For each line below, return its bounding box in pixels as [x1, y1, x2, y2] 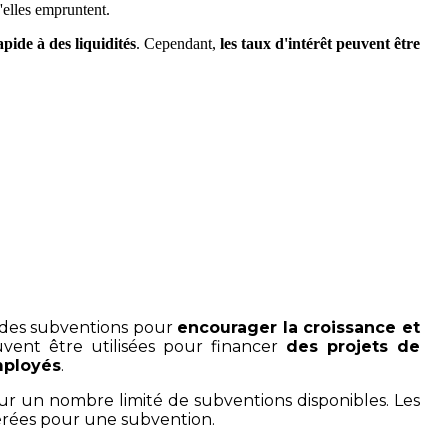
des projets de [286, 337, 421, 357]
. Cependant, [136, 35, 220, 53]
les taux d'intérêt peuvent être [220, 35, 420, 53]
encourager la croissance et [177, 318, 421, 338]
